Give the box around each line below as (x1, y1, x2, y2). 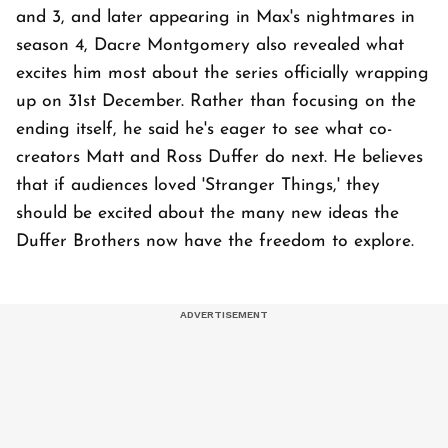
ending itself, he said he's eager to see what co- (16, 120, 392, 138)
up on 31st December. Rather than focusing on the (16, 92, 416, 110)
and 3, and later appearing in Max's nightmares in (16, 8, 415, 26)
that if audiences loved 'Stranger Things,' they (16, 176, 380, 194)
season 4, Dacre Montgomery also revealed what (16, 36, 404, 54)
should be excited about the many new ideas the (16, 204, 399, 222)
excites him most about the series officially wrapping (16, 64, 429, 82)
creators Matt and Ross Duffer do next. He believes (16, 148, 423, 166)
